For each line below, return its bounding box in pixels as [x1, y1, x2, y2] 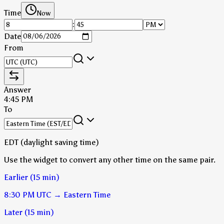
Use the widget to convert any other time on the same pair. [4, 154, 215, 164]
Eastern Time [63, 189, 110, 199]
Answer [4, 84, 31, 94]
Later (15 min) [4, 207, 54, 217]
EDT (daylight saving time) [4, 137, 99, 147]
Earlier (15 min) [4, 172, 59, 182]
